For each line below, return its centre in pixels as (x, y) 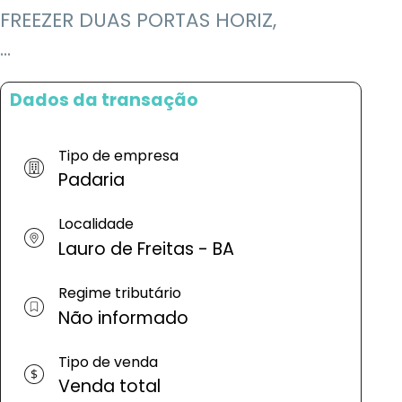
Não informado (123, 318)
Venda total (109, 387)
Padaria (92, 180)
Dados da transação (104, 100)
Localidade (96, 224)
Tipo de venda (108, 362)
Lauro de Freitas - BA (146, 249)
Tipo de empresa (118, 155)
